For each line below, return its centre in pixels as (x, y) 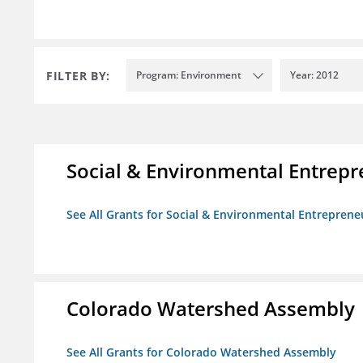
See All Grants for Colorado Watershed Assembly (201, 352)
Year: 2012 (314, 75)
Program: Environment (189, 75)
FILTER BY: (78, 75)
